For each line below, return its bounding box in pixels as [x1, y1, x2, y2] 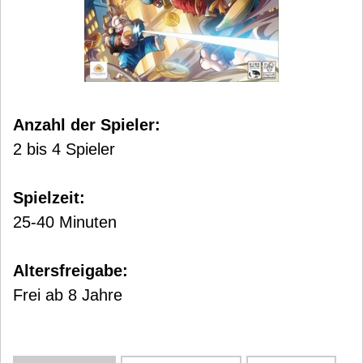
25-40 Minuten [13, 213, 117, 231]
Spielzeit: [13, 189, 85, 207]
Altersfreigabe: [13, 262, 128, 280]
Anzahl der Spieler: [13, 116, 160, 134]
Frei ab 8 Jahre [13, 286, 122, 304]
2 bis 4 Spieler [13, 140, 115, 158]
